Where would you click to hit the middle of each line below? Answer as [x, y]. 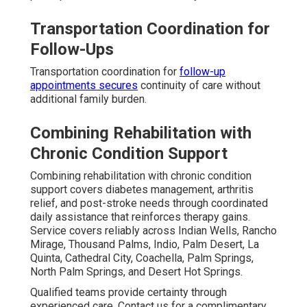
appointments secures [84, 85]
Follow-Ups [72, 49]
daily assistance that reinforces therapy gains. [140, 217]
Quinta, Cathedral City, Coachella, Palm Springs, [142, 258]
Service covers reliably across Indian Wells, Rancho [153, 230]
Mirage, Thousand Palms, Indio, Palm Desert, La [145, 244]
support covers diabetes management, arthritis [142, 189]
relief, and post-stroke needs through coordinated [149, 203]
